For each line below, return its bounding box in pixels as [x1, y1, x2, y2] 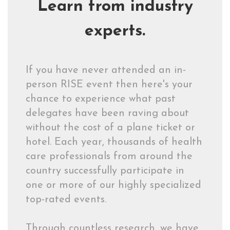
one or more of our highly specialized [26, 180, 201, 190]
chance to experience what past [26, 94, 176, 104]
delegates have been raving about [26, 108, 189, 119]
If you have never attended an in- [26, 65, 186, 75]
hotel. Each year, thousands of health [26, 137, 202, 147]
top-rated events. [26, 195, 109, 205]
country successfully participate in [26, 166, 184, 176]
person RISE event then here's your [26, 80, 193, 90]
